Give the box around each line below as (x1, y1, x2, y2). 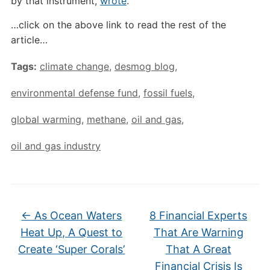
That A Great (165, 243, 231, 256)
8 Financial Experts (149, 209, 248, 222)
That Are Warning (153, 226, 243, 239)
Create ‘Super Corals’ (18, 243, 125, 256)
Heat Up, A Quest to (20, 226, 123, 239)
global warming (10, 113, 81, 125)
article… (10, 34, 48, 46)
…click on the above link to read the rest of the (10, 19, 226, 31)
